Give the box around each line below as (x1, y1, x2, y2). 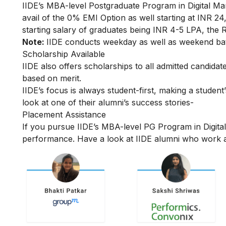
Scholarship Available (22, 48, 105, 59)
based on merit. (22, 73, 81, 83)
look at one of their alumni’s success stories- (22, 97, 194, 107)
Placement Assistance (22, 109, 106, 120)
